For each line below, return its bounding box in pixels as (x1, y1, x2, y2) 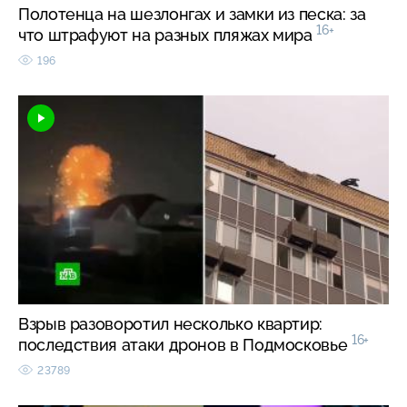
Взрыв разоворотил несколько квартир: (18, 313, 323, 333)
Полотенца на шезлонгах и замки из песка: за (18, 4, 366, 24)
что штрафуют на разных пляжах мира (18, 25, 317, 45)
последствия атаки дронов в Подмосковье (18, 334, 352, 354)
